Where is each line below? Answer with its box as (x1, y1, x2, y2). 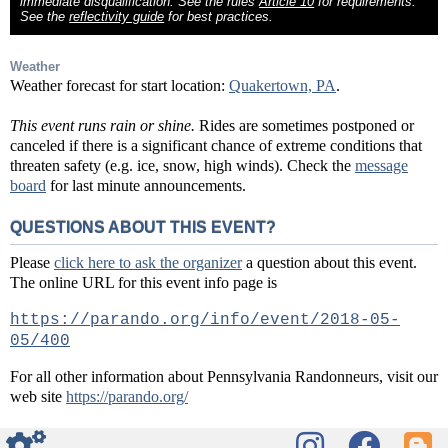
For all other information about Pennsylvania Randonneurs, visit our (10, 368, 438, 386)
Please (10, 254, 54, 272)
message (355, 157, 408, 175)
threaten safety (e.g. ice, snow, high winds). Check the (10, 157, 355, 175)
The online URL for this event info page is (10, 274, 277, 292)
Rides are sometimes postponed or (195, 117, 414, 135)
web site (10, 388, 66, 406)
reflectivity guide (69, 9, 165, 25)
